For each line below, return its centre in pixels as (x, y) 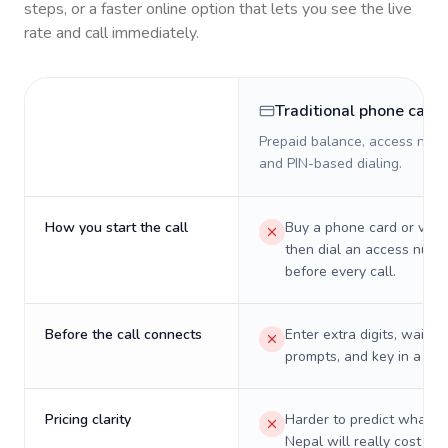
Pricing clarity (88, 419)
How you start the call (116, 227)
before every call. (340, 271)
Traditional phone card (358, 111)
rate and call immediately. (111, 33)
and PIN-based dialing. (330, 163)
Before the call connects (123, 334)
